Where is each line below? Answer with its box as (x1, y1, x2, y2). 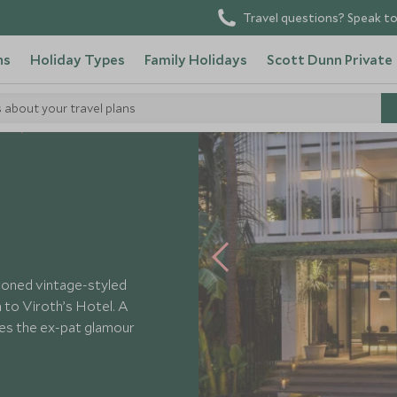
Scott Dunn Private (266, 51, 393, 68)
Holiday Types (29, 51, 125, 68)
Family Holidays (144, 51, 247, 68)
